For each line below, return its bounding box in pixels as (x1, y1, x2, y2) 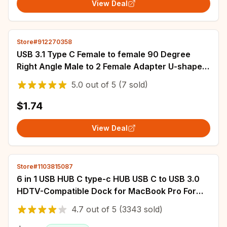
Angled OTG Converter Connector (17, 73, 154, 84)
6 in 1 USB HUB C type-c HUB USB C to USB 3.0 (17, 174, 200, 184)
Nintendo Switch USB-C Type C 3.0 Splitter (17, 198, 185, 208)
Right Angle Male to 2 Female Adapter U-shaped (17, 61, 207, 71)
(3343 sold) (117, 204, 163, 214)
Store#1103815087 (17, 163, 73, 170)
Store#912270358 (17, 38, 72, 46)
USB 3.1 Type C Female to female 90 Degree (17, 49, 77, 59)
